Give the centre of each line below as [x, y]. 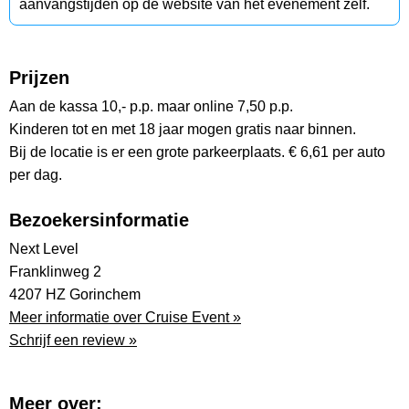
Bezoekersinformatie [99, 220]
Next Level [44, 249]
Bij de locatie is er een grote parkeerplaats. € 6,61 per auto [197, 152]
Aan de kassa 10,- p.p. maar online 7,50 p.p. [151, 107]
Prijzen [39, 78]
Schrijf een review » [73, 341]
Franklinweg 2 [55, 272]
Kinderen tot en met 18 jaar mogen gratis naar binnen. [183, 130]
